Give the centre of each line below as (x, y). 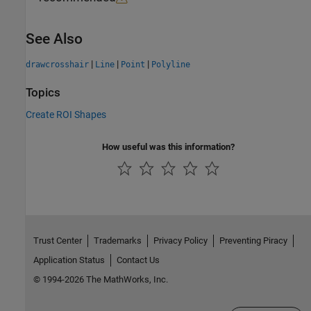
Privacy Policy (180, 241)
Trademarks (117, 241)
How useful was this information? (168, 146)
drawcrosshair (57, 65)
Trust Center (57, 241)
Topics (43, 93)
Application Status (69, 260)
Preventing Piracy (253, 241)
